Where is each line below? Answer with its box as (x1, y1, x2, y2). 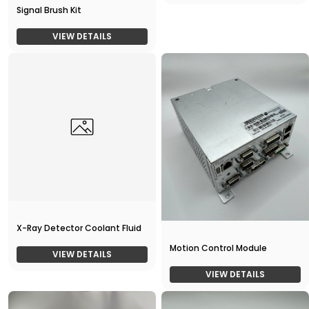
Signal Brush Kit (17, 4, 81, 17)
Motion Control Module (170, 242, 267, 255)
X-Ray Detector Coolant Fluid (17, 222, 141, 235)
